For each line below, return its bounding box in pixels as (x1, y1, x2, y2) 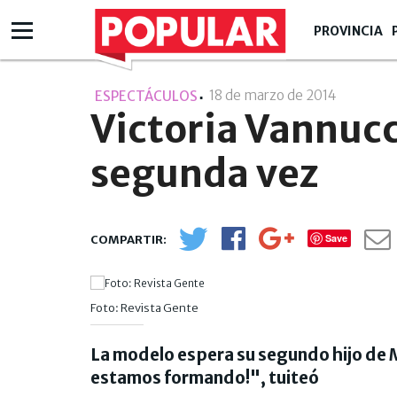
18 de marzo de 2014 (209, 87, 339, 104)
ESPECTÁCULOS (95, 88, 198, 105)
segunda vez (90, 150, 319, 197)
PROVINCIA (314, 23, 383, 39)
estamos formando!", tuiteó (90, 366, 319, 388)
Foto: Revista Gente (90, 300, 198, 315)
